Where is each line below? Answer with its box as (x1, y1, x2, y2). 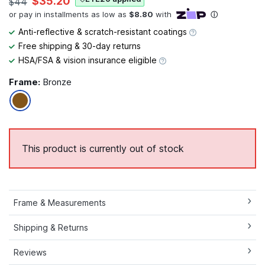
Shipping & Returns (14, 222, 88, 232)
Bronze (43, 76, 72, 88)
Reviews (14, 247, 47, 257)
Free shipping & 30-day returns (18, 40, 141, 51)
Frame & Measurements (14, 197, 106, 208)
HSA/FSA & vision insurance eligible (18, 54, 159, 65)
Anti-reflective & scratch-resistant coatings (18, 26, 189, 37)
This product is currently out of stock (22, 142, 184, 154)
